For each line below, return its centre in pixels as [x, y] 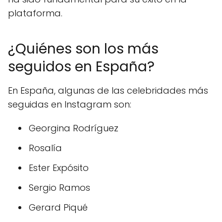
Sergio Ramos [59, 188]
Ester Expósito [59, 168]
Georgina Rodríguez [74, 128]
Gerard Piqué [58, 207]
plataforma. [35, 13]
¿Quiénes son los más [83, 49]
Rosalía [45, 148]
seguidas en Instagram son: [70, 104]
